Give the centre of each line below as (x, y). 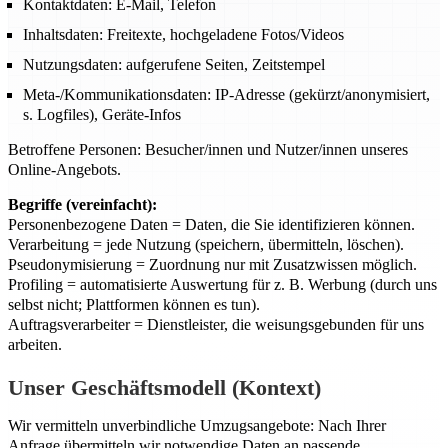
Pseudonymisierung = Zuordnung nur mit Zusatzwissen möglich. (212, 264)
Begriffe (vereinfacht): (82, 204)
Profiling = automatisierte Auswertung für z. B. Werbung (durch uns (222, 284)
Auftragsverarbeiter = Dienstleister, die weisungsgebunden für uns (216, 324)
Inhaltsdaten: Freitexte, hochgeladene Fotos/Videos (183, 34)
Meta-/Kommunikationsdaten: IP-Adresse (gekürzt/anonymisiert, (226, 94)
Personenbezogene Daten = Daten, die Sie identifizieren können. (211, 224)
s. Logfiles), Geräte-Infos (102, 114)
